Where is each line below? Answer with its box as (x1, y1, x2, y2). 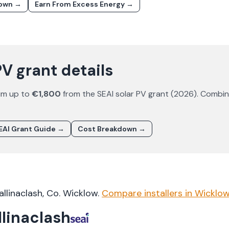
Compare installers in (102, 187, 195, 199)
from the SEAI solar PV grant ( (61, 88, 174, 99)
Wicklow (63, 187, 98, 199)
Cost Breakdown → (78, 124, 146, 133)
